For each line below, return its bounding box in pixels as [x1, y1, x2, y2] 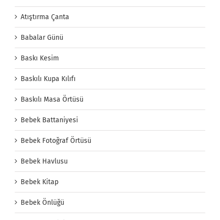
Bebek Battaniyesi [21, 115, 78, 124]
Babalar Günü [21, 33, 63, 42]
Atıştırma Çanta [21, 12, 69, 21]
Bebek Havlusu [21, 157, 68, 165]
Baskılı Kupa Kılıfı [21, 74, 76, 83]
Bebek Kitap [21, 177, 58, 186]
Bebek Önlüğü [21, 198, 64, 207]
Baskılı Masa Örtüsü [21, 95, 83, 104]
